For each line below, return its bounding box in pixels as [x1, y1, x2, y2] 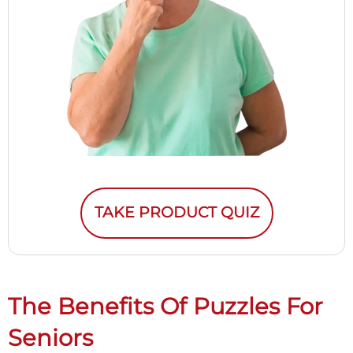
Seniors [8, 323, 93, 351]
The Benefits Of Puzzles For [8, 292, 323, 320]
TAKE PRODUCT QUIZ [94, 203, 259, 222]
